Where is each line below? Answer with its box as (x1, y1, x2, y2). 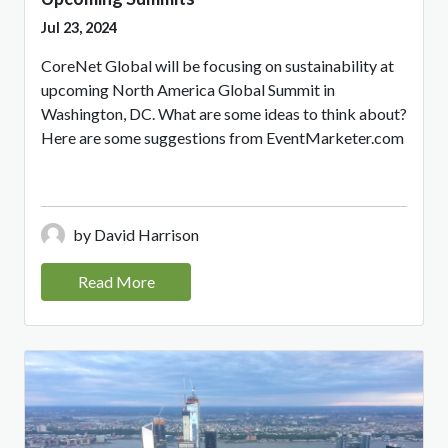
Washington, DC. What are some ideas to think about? (41, 104, 407, 124)
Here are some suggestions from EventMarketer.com (41, 128, 404, 148)
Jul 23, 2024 (41, 19, 117, 37)
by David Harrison (73, 225, 199, 245)
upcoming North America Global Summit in (41, 80, 335, 100)
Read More (77, 272, 155, 292)
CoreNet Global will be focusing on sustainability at (41, 56, 394, 76)
